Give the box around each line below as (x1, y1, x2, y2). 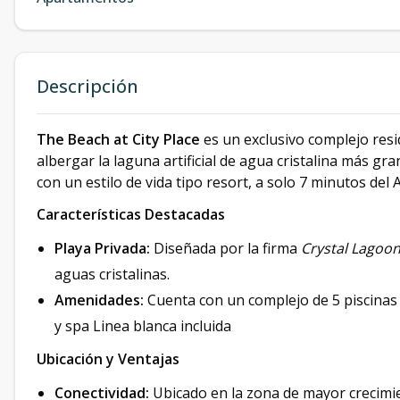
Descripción (37, 74, 138, 99)
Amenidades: (54, 290, 144, 311)
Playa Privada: (54, 238, 150, 259)
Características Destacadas (37, 204, 225, 225)
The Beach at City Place (37, 129, 200, 150)
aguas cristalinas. (54, 264, 170, 285)
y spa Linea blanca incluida (54, 316, 231, 337)
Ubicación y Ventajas (37, 349, 179, 370)
